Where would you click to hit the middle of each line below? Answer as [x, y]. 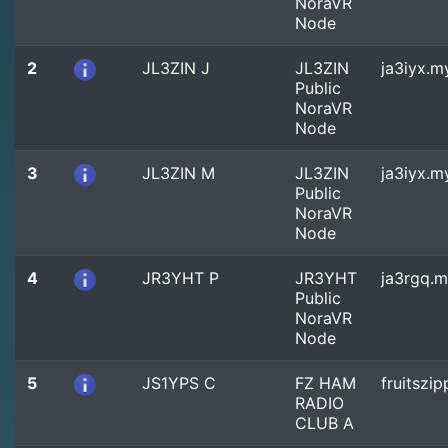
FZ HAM [325, 383]
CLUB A [324, 423]
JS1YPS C [179, 383]
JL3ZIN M [178, 173]
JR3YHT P [180, 278]
